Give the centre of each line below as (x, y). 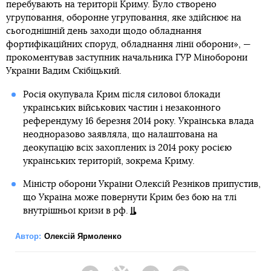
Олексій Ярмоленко (83, 236)
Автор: (28, 236)
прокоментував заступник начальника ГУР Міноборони (127, 57)
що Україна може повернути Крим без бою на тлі (129, 197)
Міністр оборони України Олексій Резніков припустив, (142, 184)
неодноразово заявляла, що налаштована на (120, 134)
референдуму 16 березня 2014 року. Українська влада (138, 121)
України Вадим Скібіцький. (64, 71)
